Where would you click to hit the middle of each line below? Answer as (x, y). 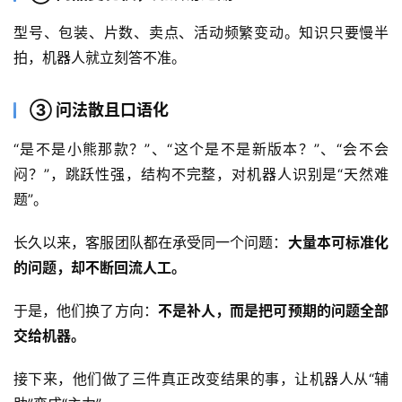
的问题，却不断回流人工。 (100, 267)
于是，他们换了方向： (86, 310)
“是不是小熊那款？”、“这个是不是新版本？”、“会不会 (201, 149)
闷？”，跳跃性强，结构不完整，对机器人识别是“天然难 (201, 174)
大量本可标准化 (338, 242)
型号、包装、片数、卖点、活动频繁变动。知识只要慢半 (201, 32)
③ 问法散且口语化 (99, 110)
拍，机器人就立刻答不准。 (100, 57)
